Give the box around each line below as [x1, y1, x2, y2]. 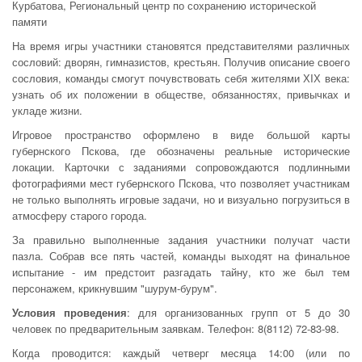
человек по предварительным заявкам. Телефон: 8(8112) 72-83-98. [12, 321, 339, 336]
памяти [12, 14, 47, 29]
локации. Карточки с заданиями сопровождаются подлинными [12, 159, 350, 175]
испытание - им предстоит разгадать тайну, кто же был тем [12, 264, 350, 280]
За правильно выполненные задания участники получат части [12, 232, 350, 247]
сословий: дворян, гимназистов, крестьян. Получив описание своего [12, 54, 350, 69]
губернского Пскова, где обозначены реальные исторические [12, 143, 350, 158]
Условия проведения [12, 305, 127, 320]
